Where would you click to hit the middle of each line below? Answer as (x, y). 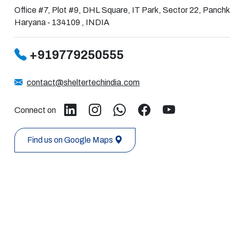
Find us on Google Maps (70, 140)
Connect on (35, 110)
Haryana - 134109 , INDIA (62, 22)
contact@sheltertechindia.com (83, 82)
